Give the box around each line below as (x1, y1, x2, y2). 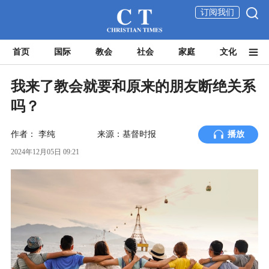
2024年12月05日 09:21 (10, 148, 79, 157)
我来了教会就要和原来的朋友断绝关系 (10, 79, 256, 95)
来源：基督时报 (97, 130, 156, 139)
